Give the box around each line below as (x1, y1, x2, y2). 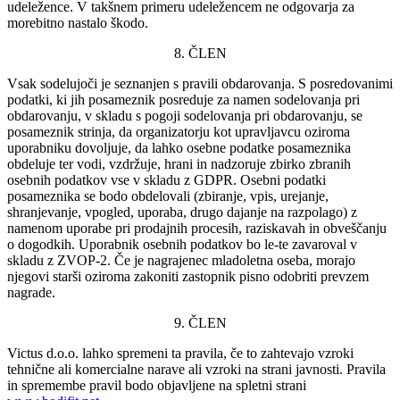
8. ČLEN (173, 45, 227, 61)
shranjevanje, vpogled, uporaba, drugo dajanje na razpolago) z (7, 204, 357, 220)
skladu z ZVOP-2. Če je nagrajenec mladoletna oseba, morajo (7, 252, 355, 268)
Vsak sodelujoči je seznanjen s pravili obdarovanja (7, 75, 291, 91)
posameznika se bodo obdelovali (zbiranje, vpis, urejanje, (7, 187, 329, 204)
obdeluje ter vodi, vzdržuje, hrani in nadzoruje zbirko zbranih (7, 155, 351, 171)
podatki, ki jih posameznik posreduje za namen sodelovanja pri (7, 91, 360, 107)
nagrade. (7, 284, 55, 300)
